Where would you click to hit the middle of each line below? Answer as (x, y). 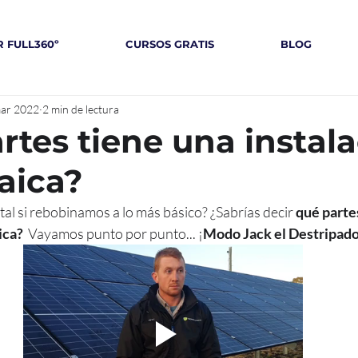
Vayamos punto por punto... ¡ (113, 233)
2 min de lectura (81, 109)
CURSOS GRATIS (170, 44)
